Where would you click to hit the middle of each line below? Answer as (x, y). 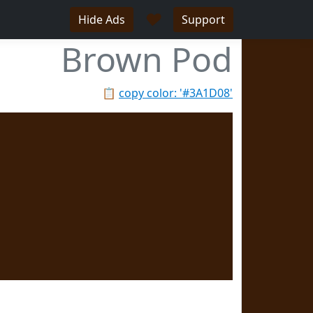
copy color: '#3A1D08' (176, 93)
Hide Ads (102, 20)
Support (203, 20)
